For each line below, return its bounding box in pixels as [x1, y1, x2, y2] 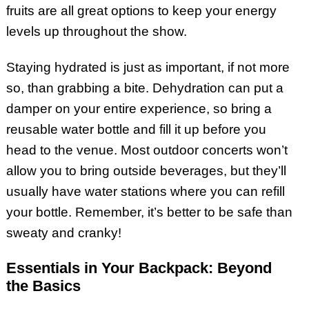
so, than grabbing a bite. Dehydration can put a [6, 81, 283, 96]
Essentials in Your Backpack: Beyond [6, 259, 272, 277]
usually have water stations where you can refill [6, 184, 285, 199]
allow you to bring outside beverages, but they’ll [6, 163, 286, 179]
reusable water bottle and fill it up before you [6, 122, 266, 137]
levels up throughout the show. [6, 23, 187, 39]
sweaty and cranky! [6, 226, 121, 241]
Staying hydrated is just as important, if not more [6, 60, 290, 75]
